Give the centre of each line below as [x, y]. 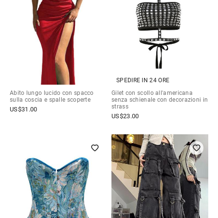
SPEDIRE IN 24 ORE [143, 80]
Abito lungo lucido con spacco [52, 93]
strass [120, 106]
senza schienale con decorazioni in [160, 100]
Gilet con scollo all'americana [152, 93]
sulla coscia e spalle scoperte [50, 100]
